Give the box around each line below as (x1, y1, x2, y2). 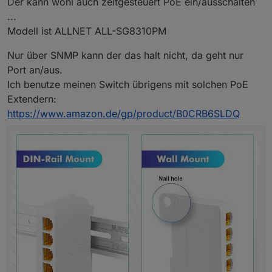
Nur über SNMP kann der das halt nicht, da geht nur (7, 49, 243, 62)
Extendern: (7, 93, 56, 106)
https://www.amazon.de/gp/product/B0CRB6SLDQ (7, 107, 240, 120)
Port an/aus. (7, 64, 63, 76)
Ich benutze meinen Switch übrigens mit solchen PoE (7, 78, 248, 91)
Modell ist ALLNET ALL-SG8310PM (7, 25, 166, 38)
